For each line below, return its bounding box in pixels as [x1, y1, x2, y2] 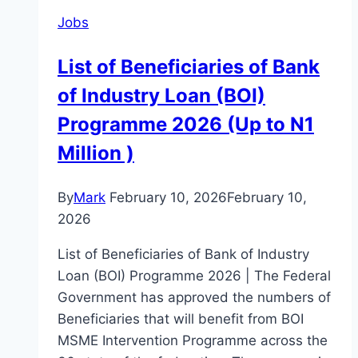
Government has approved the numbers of [58, 289, 331, 306]
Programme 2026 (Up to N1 [58, 113, 314, 137]
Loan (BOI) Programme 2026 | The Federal [58, 268, 331, 284]
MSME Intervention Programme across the [58, 332, 328, 349]
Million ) [58, 141, 134, 165]
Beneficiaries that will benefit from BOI [58, 311, 304, 328]
